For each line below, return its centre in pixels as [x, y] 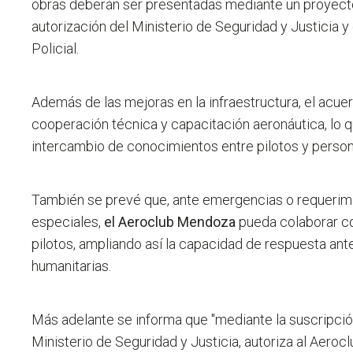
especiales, [68, 222]
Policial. [56, 49]
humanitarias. [72, 266]
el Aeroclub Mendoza [170, 222]
